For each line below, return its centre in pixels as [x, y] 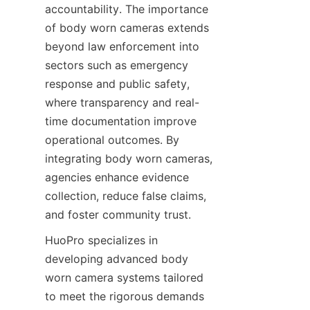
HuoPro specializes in [101, 240]
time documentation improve [121, 121]
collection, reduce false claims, [126, 196]
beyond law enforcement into [122, 46]
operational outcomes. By [112, 140]
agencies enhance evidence [117, 177]
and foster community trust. [118, 215]
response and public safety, [117, 84]
